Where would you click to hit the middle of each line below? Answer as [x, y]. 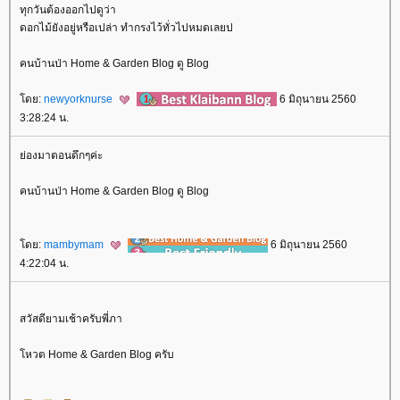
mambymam [75, 244]
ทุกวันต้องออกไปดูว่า [68, 9]
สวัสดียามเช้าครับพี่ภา [71, 319]
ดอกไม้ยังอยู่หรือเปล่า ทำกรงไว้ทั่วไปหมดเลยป [126, 27]
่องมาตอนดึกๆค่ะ [61, 155]
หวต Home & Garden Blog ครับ [97, 355]
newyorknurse [79, 99]
